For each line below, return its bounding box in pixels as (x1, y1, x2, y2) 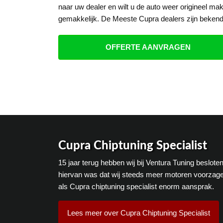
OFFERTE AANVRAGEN (105, 42, 191, 51)
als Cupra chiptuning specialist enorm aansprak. (58, 182, 214, 191)
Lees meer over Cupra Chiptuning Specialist (67, 208, 210, 217)
